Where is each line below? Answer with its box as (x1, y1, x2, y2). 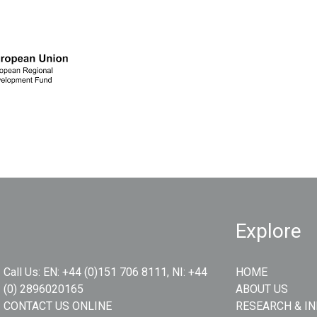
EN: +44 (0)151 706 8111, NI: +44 (42, 265, 207, 279)
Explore (235, 219, 301, 243)
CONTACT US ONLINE (3, 299, 112, 313)
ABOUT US (235, 282, 288, 296)
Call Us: (3, 265, 43, 279)
